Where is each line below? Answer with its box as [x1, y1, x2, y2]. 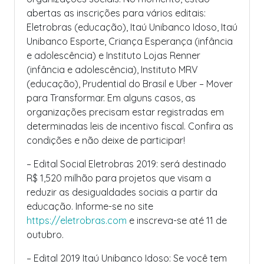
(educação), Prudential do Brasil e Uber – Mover [27, 78, 233, 90]
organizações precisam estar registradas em [27, 106, 224, 118]
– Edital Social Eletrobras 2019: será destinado [27, 158, 226, 170]
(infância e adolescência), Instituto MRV [27, 64, 198, 75]
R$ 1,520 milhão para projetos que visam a [27, 172, 211, 184]
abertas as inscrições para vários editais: [27, 7, 206, 19]
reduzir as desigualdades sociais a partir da [27, 186, 217, 198]
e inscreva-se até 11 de [127, 214, 227, 226]
